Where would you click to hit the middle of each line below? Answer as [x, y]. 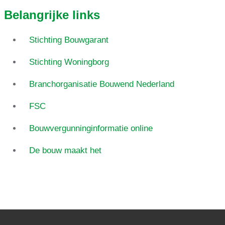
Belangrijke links [52, 15]
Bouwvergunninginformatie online [91, 129]
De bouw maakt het [65, 151]
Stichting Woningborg [69, 62]
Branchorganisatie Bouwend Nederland [101, 84]
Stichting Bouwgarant [69, 40]
